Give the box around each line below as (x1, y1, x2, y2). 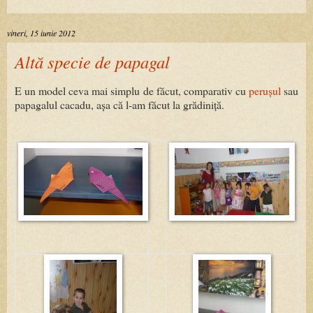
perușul (248, 83, 281, 99)
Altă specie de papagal (15, 50, 170, 73)
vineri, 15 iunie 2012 (7, 27, 75, 38)
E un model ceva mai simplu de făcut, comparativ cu (15, 83, 249, 99)
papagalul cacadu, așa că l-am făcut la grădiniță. (15, 97, 228, 112)
